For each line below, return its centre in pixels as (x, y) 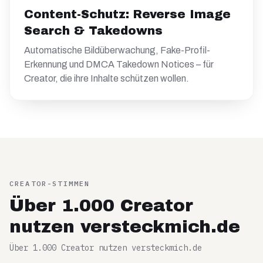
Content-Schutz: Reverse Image (127, 14)
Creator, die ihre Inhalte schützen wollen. (107, 78)
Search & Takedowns (93, 31)
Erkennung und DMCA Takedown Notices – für (119, 64)
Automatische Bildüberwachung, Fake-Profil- (117, 50)
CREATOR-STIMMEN (50, 183)
